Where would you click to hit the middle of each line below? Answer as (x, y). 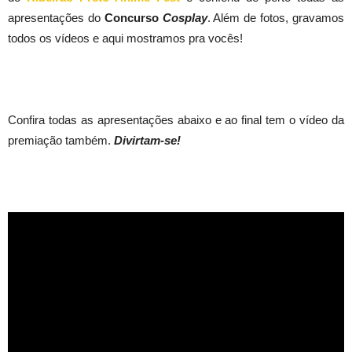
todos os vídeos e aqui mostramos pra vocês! (125, 38)
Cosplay (185, 18)
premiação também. (61, 140)
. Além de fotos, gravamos (276, 18)
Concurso (133, 18)
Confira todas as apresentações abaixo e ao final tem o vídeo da (176, 120)
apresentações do (56, 18)
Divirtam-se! (147, 140)
